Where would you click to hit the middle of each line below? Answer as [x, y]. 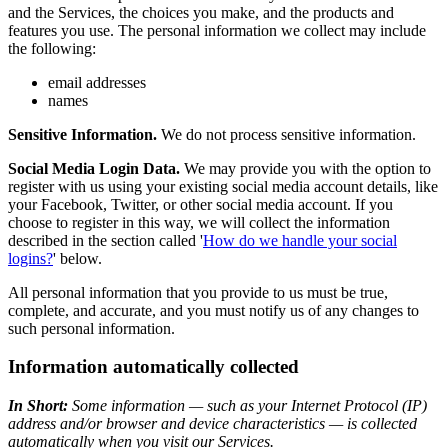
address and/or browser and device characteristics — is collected [212, 424]
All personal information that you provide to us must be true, [198, 292]
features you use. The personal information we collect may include [217, 30]
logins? [30, 258]
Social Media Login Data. [94, 168]
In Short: [38, 406]
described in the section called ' [105, 240]
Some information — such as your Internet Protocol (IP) [249, 406]
